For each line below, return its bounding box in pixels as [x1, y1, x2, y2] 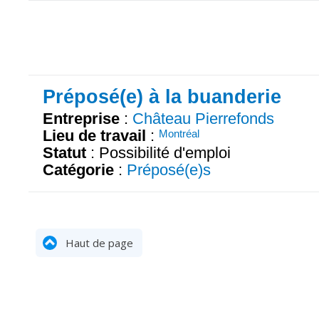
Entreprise [43, 109, 120, 127]
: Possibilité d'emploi [86, 143, 231, 162]
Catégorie [43, 160, 114, 179]
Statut [43, 143, 86, 162]
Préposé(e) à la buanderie [43, 85, 281, 108]
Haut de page [57, 236, 139, 250]
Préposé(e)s [127, 160, 211, 179]
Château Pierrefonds [132, 109, 274, 127]
